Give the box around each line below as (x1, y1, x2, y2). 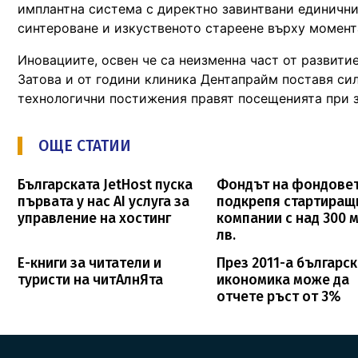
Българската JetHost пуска (18, 176, 193, 193)
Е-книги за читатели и (18, 254, 161, 272)
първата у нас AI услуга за (18, 193, 189, 210)
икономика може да (217, 271, 350, 288)
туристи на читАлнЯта (18, 271, 163, 288)
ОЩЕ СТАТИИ (38, 136, 131, 155)
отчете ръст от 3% (217, 288, 341, 305)
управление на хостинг (18, 209, 171, 227)
